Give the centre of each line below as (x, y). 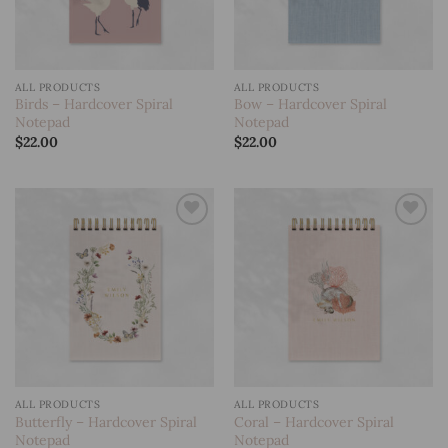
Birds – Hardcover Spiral (93, 104)
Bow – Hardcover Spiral (310, 104)
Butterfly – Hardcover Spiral (105, 422)
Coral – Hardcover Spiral (313, 422)
